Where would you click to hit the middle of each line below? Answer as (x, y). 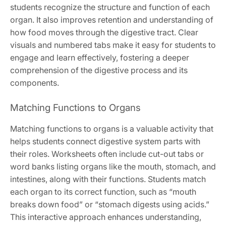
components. (35, 83)
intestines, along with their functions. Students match (108, 179)
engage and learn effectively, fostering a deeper (100, 58)
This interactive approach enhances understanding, (106, 217)
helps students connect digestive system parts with (105, 142)
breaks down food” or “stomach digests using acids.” (110, 205)
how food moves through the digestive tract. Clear (104, 33)
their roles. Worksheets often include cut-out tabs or (107, 154)
